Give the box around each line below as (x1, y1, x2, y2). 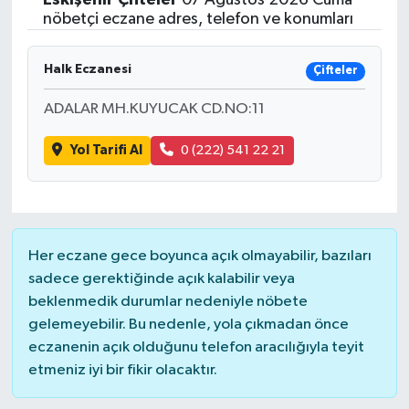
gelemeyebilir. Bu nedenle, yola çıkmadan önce (27, 317, 349, 333)
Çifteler (312, 65, 358, 78)
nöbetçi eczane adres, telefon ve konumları (42, 10, 353, 27)
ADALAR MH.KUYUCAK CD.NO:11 (43, 100, 265, 117)
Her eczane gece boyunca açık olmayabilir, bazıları (27, 248, 372, 265)
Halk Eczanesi (43, 62, 131, 76)
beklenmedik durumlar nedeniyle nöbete (27, 294, 308, 310)
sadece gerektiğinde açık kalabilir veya (27, 271, 295, 288)
